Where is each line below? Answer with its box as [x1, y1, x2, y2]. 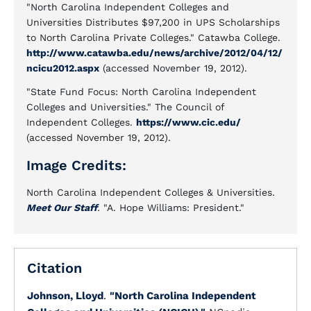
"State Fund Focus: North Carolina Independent [26, 86, 256, 97]
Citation [27, 260, 82, 276]
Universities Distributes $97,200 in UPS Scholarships [26, 17, 280, 28]
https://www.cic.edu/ [136, 117, 241, 128]
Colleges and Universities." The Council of [26, 101, 224, 112]
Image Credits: [26, 157, 126, 174]
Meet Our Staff [26, 202, 97, 213]
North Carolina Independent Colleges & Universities [26, 187, 272, 198]
